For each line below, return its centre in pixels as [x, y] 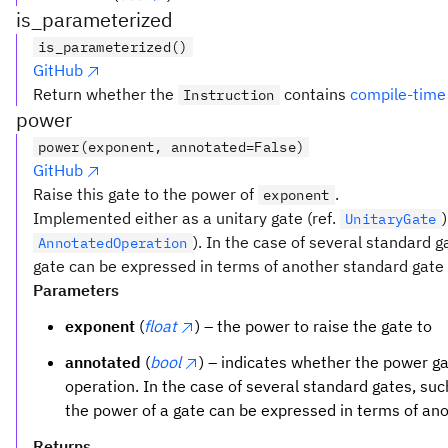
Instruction [229, 95]
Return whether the [105, 94]
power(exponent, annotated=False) [171, 147]
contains [314, 94]
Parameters [76, 290]
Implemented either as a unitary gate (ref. [186, 218]
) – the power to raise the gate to [313, 326]
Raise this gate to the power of [145, 194]
